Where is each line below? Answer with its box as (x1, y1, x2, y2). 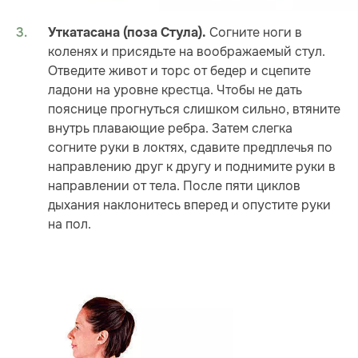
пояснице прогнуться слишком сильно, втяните (48, 100, 340, 117)
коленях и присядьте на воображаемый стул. (48, 42, 325, 60)
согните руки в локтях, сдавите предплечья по (48, 138, 332, 156)
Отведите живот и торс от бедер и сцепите (48, 62, 311, 79)
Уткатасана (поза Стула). (48, 24, 206, 41)
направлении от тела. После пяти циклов (48, 177, 300, 194)
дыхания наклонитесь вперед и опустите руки (48, 196, 331, 213)
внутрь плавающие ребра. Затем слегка (48, 119, 292, 137)
